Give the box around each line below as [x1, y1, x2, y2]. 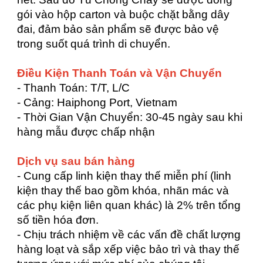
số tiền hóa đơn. [17, 214, 99, 226]
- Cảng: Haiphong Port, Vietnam [17, 96, 178, 109]
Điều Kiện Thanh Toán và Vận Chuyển [17, 67, 222, 79]
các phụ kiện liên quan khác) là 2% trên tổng [17, 199, 241, 211]
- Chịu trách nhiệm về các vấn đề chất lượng [17, 228, 241, 241]
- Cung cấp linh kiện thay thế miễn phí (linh [17, 170, 232, 182]
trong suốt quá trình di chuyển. [17, 38, 171, 50]
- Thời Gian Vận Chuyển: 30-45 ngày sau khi [17, 111, 243, 123]
